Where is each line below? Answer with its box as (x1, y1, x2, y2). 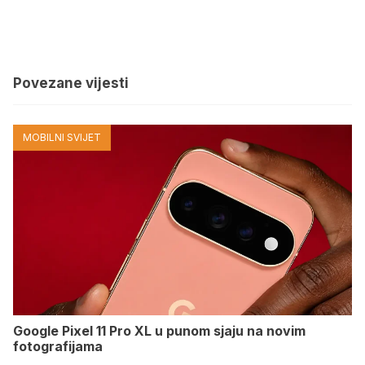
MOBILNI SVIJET (23, 130, 101, 143)
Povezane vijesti (13, 74, 129, 91)
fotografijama (13, 337, 103, 354)
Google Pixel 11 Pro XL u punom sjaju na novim (13, 322, 306, 339)
